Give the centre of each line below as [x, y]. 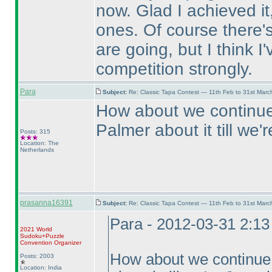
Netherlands [37, 150]
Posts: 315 [35, 131]
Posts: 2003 [37, 256]
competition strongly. [174, 69]
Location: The [39, 143]
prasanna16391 [46, 203]
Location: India [41, 267]
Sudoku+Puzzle [42, 236]
